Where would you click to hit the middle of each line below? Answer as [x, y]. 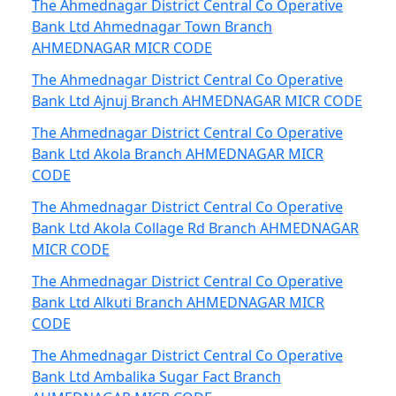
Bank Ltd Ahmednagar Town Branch [152, 27]
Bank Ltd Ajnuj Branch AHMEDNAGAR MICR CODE [197, 101]
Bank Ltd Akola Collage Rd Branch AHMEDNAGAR [195, 228]
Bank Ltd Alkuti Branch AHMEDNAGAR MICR [178, 302]
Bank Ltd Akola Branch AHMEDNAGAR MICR [178, 154]
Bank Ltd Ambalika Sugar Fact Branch [156, 377]
